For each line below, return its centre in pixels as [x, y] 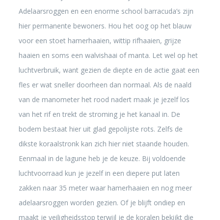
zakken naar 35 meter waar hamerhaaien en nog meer [105, 188]
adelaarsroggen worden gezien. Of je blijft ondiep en [102, 203]
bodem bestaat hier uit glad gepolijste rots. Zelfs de [100, 129]
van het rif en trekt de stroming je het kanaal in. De [99, 114]
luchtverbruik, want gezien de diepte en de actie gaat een [109, 70]
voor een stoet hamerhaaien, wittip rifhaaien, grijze [100, 41]
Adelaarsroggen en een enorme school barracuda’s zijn [106, 11]
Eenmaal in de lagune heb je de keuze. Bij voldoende [102, 158]
